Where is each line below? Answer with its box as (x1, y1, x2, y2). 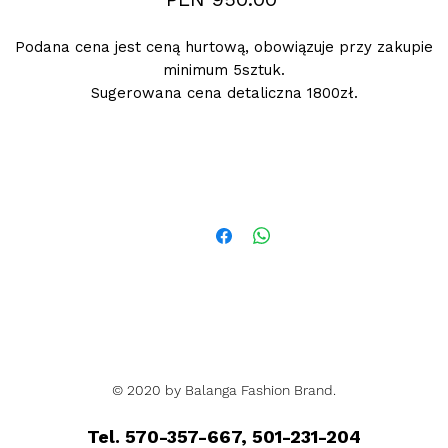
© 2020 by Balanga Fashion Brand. (112, 382, 336, 398)
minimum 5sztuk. (163, 61, 285, 79)
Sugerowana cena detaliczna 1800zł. (90, 84, 358, 102)
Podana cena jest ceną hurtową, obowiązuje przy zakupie (15, 38, 433, 56)
